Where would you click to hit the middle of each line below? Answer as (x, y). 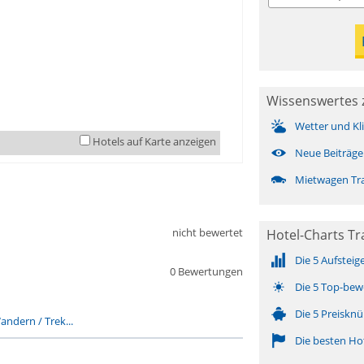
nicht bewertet (207, 232)
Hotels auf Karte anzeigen (154, 141)
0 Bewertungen (206, 271)
